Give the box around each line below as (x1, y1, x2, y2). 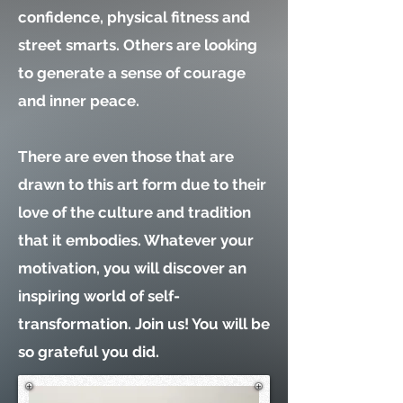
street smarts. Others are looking (18, 36, 257, 54)
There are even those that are (18, 148, 234, 166)
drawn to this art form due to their (18, 175, 266, 193)
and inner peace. (18, 92, 139, 110)
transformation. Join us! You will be (18, 315, 270, 333)
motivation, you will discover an (18, 259, 246, 277)
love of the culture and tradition (18, 203, 251, 221)
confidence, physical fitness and (18, 8, 250, 26)
